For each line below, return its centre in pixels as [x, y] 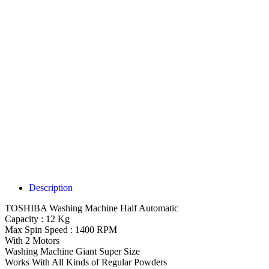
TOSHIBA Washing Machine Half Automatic [92, 208]
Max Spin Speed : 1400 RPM [61, 229]
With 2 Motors [32, 240]
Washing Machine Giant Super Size [72, 251]
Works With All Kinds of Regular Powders [86, 262]
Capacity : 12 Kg [37, 219]
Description [51, 187]
